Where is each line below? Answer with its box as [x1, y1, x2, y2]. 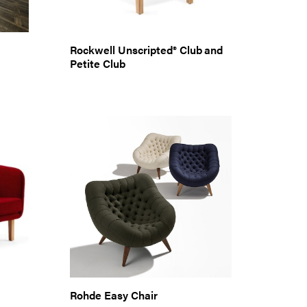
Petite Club [70, 56, 125, 71]
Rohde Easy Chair [70, 287, 158, 303]
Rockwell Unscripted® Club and [70, 42, 223, 58]
